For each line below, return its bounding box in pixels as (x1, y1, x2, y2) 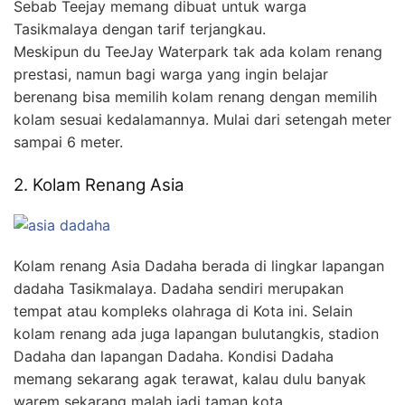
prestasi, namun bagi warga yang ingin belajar (14, 64, 328, 83)
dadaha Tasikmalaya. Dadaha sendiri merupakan (14, 279, 344, 298)
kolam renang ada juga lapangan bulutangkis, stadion (14, 325, 379, 344)
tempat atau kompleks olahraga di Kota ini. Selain (14, 302, 353, 321)
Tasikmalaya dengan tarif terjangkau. (14, 19, 266, 38)
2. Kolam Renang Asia (14, 174, 184, 195)
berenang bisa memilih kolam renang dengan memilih (14, 87, 377, 106)
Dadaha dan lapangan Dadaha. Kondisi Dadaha (14, 347, 334, 366)
